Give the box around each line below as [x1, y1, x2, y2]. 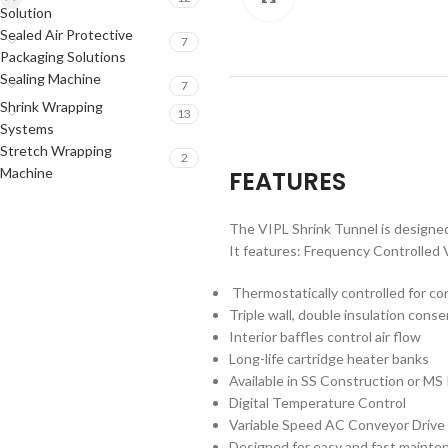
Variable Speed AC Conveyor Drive [229, 416, 445, 433]
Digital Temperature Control [229, 394, 406, 411]
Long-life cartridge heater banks [229, 350, 429, 367]
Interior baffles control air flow [229, 328, 421, 345]
